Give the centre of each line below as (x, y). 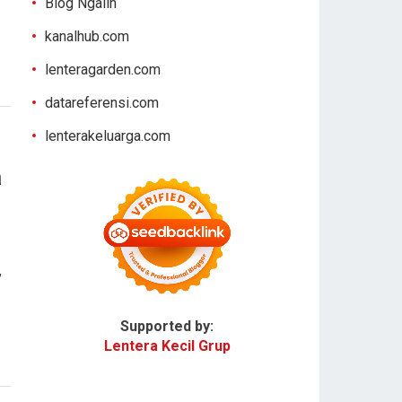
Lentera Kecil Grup (167, 346)
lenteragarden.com (103, 70)
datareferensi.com (102, 103)
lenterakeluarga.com (108, 136)
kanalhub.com (87, 36)
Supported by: (167, 326)
